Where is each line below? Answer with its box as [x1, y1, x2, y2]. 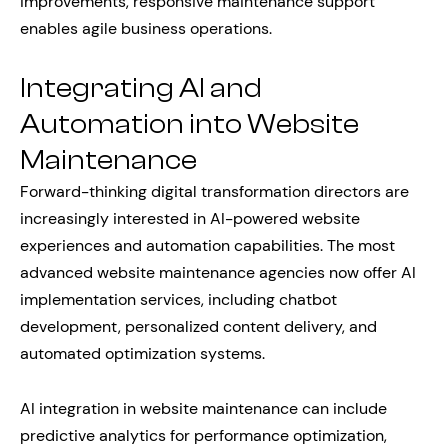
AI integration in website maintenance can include [20, 398, 387, 419]
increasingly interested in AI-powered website [20, 208, 360, 229]
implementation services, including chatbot [20, 289, 337, 310]
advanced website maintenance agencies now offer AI [20, 262, 416, 283]
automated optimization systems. [20, 343, 265, 364]
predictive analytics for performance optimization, [20, 425, 387, 446]
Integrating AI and [20, 72, 262, 104]
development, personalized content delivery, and [20, 316, 377, 337]
